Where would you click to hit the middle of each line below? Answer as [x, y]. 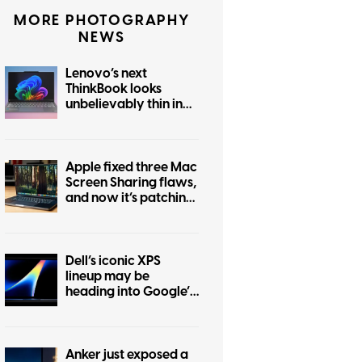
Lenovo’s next [106, 73]
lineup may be [107, 276]
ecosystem [98, 322]
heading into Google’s [130, 291]
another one [102, 213]
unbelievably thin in [124, 104]
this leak [90, 119]
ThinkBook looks [114, 88]
